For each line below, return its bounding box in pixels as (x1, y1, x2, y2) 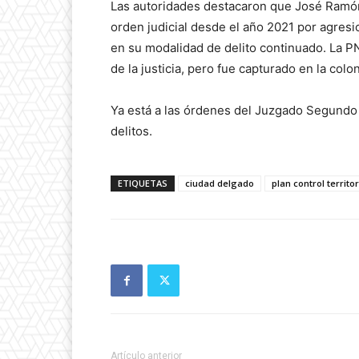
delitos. (111, 123, 152, 139)
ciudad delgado (185, 177, 254, 190)
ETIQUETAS (118, 177, 167, 190)
